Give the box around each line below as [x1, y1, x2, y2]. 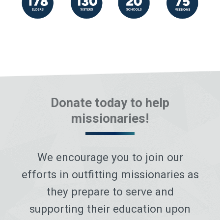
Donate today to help [51, 95, 169, 110]
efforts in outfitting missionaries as [21, 167, 199, 181]
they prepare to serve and [46, 185, 174, 198]
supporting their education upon [29, 202, 191, 215]
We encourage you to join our [37, 150, 183, 164]
